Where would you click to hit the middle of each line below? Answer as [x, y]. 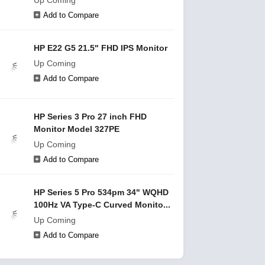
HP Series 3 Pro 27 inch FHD [90, 117]
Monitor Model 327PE [77, 129]
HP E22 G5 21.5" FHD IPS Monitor [101, 48]
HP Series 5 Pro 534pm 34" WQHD [101, 192]
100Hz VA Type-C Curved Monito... [102, 205]
